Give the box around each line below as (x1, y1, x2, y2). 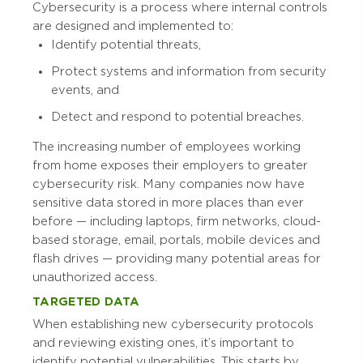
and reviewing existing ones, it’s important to (32, 335, 294, 349)
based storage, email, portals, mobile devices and (32, 233, 320, 247)
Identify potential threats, (51, 38, 201, 52)
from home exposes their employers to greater (32, 159, 308, 173)
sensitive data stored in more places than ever (32, 196, 304, 210)
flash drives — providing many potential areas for (32, 252, 321, 266)
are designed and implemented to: (32, 19, 233, 33)
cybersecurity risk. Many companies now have (32, 177, 305, 191)
